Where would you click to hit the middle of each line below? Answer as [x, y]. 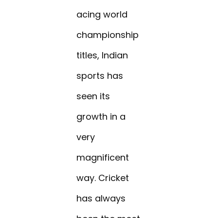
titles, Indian [102, 55]
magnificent [103, 158]
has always [101, 199]
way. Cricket [103, 178]
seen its [93, 96]
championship [108, 35]
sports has [100, 76]
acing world [102, 15]
